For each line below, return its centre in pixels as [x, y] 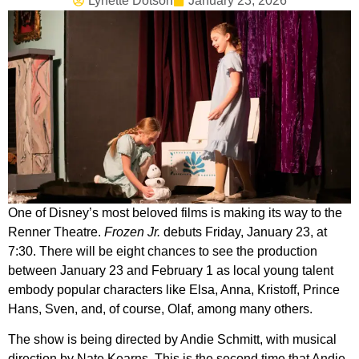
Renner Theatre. [56, 232]
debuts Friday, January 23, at [244, 232]
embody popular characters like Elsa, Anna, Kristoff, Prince [174, 289]
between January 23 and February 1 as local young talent [171, 270]
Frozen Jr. [132, 232]
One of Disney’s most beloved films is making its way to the [175, 212]
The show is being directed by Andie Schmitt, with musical [172, 339]
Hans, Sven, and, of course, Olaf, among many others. [160, 309]
